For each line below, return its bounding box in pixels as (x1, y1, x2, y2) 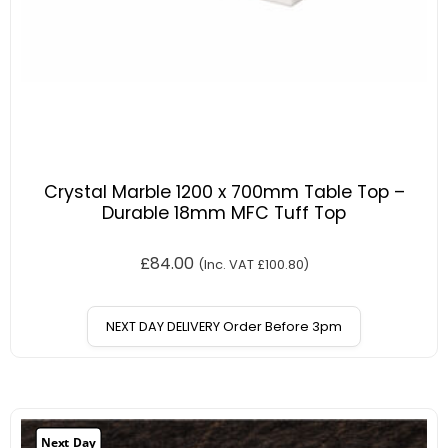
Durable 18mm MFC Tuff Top (102, 201, 346, 226)
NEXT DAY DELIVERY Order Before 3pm (106, 318, 342, 336)
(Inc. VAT (197, 256, 257, 274)
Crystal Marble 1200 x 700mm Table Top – (43, 180, 405, 205)
